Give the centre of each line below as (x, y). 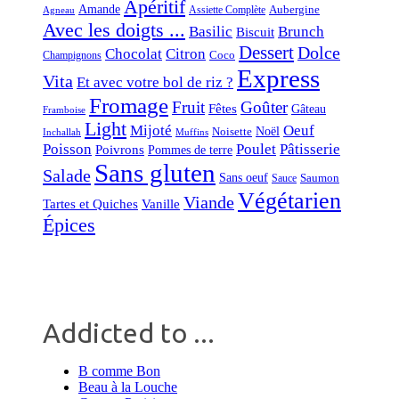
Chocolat (134, 54)
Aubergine (294, 10)
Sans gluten (155, 173)
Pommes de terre (190, 150)
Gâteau (309, 109)
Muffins (192, 133)
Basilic (211, 32)
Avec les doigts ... (114, 30)
